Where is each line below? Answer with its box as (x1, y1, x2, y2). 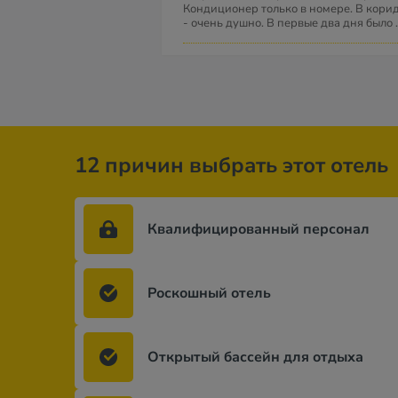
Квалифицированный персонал (147, 219, 370, 239)
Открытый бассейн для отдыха (147, 347, 363, 367)
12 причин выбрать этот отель (75, 151, 388, 179)
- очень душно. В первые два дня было (183, 15, 395, 31)
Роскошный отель (147, 283, 271, 303)
